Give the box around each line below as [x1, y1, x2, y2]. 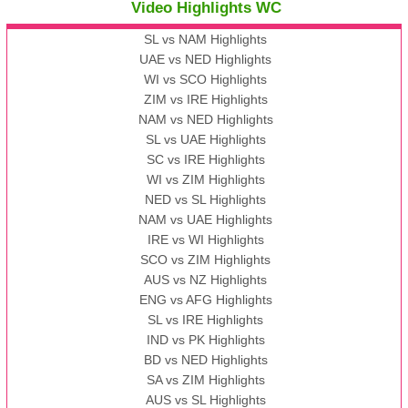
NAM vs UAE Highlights [138, 212, 273, 228]
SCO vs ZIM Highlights [140, 252, 271, 268]
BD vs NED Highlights [143, 352, 268, 368]
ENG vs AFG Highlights [138, 292, 272, 308]
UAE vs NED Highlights [139, 52, 272, 67]
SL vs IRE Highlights [148, 312, 264, 328]
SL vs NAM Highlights [144, 32, 268, 47]
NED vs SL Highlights [145, 192, 267, 208]
